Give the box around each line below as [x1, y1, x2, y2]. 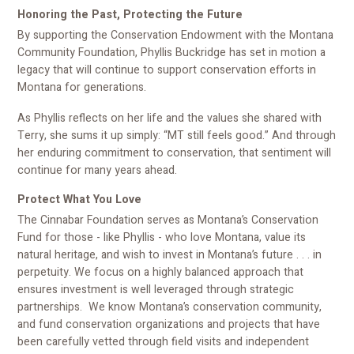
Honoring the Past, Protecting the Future [17, 6, 243, 23]
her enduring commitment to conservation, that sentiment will [17, 145, 332, 162]
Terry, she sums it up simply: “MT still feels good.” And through [17, 127, 337, 145]
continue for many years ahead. [17, 162, 178, 179]
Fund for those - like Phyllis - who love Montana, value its [17, 228, 307, 246]
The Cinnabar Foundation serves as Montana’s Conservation [17, 211, 319, 228]
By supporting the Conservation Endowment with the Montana [17, 26, 334, 43]
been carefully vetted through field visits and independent [17, 333, 310, 350]
